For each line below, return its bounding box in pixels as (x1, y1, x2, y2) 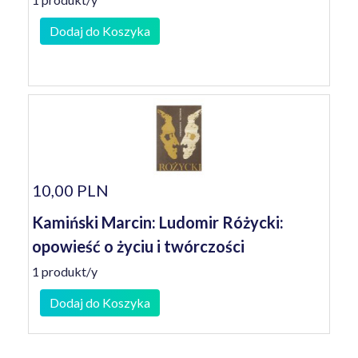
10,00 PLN (32, 181, 109, 200)
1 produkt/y (32, 264, 97, 279)
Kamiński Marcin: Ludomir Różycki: (32, 213, 284, 232)
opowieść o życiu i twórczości (32, 237, 245, 256)
